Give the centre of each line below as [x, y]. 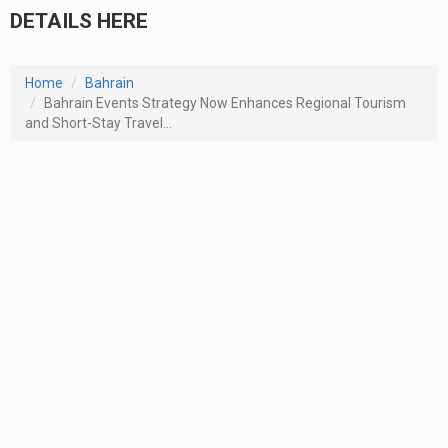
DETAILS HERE [79, 20]
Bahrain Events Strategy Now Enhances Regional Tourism [225, 102]
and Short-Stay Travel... [98, 122]
